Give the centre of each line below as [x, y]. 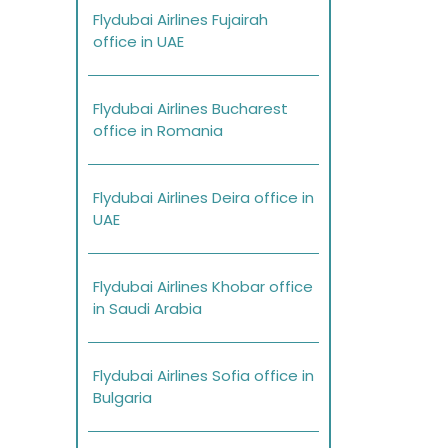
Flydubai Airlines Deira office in [203, 198]
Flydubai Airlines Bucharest [190, 109]
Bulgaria [122, 398]
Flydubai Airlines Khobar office [203, 287]
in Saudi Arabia [147, 309]
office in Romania [158, 131]
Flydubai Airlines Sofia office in [203, 376]
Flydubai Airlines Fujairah [180, 20]
